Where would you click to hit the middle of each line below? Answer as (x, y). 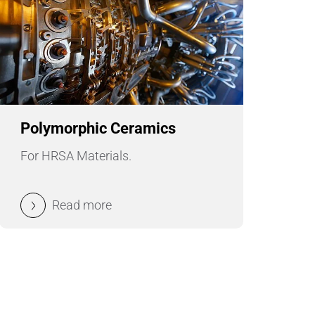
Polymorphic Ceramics (98, 129)
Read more (82, 205)
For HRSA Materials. (76, 156)
